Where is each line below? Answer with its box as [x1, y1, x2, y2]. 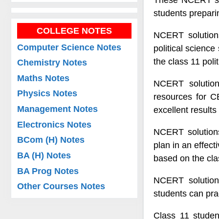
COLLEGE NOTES [37, 25, 112, 36]
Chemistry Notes [17, 58, 88, 68]
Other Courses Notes [17, 181, 106, 192]
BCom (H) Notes [17, 135, 85, 145]
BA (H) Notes [17, 151, 71, 161]
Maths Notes [17, 73, 70, 83]
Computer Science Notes [17, 42, 122, 52]
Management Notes [17, 104, 98, 114]
